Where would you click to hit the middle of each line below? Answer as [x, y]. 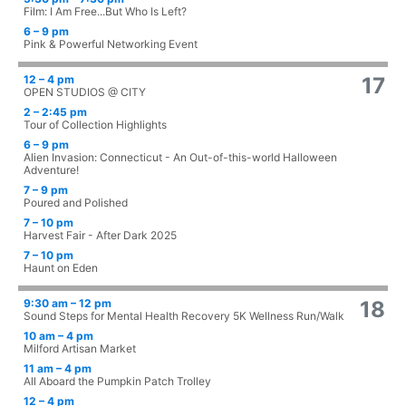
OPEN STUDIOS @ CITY [85, 92]
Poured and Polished [76, 203]
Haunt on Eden [61, 268]
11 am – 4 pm [58, 369]
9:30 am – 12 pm [68, 304]
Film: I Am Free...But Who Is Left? [105, 12]
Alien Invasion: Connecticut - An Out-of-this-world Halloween [180, 158]
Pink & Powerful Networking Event [111, 44]
